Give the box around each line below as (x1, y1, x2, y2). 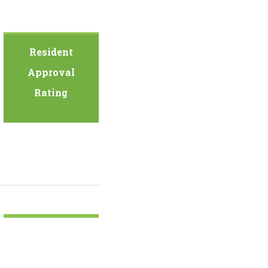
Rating (34, 86, 68, 99)
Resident (29, 45, 73, 59)
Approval (27, 66, 75, 79)
